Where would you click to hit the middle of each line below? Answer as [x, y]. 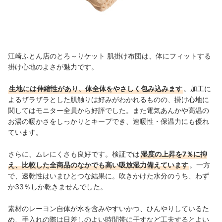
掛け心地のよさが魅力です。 [53, 67]
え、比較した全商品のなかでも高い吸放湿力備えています [98, 165]
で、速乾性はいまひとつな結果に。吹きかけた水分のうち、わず [109, 176]
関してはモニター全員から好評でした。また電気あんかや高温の [109, 110]
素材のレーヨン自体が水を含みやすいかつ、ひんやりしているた [109, 208]
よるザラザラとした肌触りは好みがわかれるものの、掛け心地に [109, 99]
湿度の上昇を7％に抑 [174, 154]
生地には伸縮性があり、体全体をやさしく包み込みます [96, 88]
